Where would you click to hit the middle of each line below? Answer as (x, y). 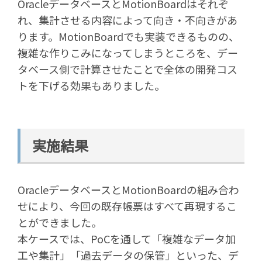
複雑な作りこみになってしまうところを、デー (128, 53)
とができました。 (60, 223)
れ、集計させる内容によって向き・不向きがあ (127, 20)
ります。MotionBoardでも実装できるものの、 (128, 37)
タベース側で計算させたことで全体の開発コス (127, 69)
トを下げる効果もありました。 (91, 86)
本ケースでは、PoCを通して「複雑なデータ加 (127, 239)
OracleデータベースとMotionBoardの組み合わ (128, 190)
